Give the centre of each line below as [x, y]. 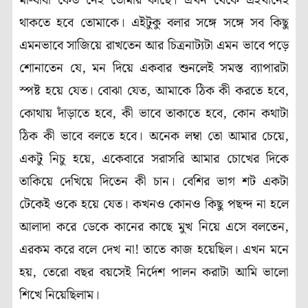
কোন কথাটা [261, 114]
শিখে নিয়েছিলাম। [59, 296]
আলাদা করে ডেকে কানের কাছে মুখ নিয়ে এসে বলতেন [152, 228]
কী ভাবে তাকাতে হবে [172, 114]
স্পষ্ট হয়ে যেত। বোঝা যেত [83, 91]
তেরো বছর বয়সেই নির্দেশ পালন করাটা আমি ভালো [165, 273]
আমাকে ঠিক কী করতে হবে [220, 91]
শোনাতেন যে [51, 69]
